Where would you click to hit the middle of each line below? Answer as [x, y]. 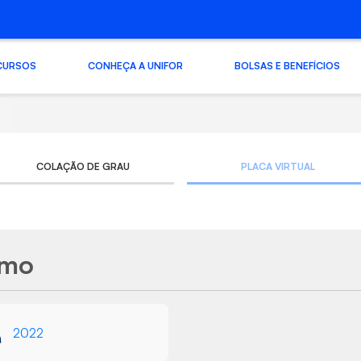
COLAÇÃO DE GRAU [83, 166]
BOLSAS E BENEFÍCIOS [287, 65]
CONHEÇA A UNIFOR [135, 65]
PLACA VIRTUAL [278, 166]
